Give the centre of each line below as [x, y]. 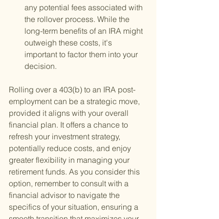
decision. [41, 66]
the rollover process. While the [78, 19]
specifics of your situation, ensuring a [75, 207]
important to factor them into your [82, 55]
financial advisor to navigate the [65, 195]
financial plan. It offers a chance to [69, 125]
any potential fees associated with [85, 8]
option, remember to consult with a [70, 184]
